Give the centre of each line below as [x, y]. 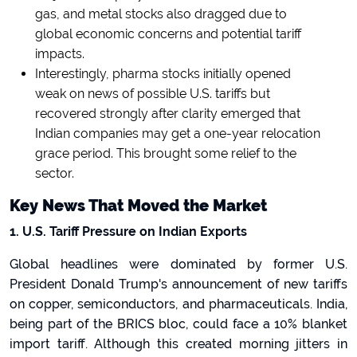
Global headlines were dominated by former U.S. [178, 264]
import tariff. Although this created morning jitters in [178, 344]
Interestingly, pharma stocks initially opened [163, 74]
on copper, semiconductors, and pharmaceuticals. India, [178, 304]
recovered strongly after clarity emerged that [168, 114]
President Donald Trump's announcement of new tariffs [178, 284]
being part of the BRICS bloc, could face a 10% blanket [178, 324]
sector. [55, 173]
